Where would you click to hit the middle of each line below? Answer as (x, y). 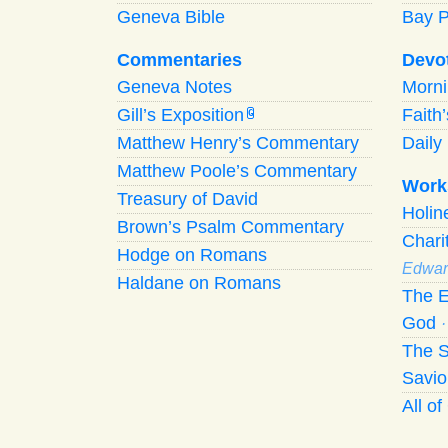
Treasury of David (187, 198)
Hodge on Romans (192, 254)
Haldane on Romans (199, 282)
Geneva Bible (171, 16)
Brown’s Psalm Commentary (230, 226)
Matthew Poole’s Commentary (237, 170)
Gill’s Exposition (180, 114)
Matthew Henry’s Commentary (238, 142)
